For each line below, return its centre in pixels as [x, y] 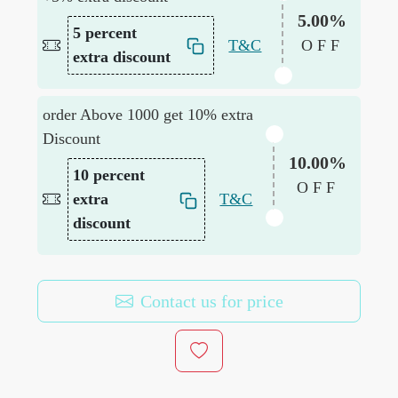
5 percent [105, 33]
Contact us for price [211, 301]
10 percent [109, 175]
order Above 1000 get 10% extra [148, 115]
